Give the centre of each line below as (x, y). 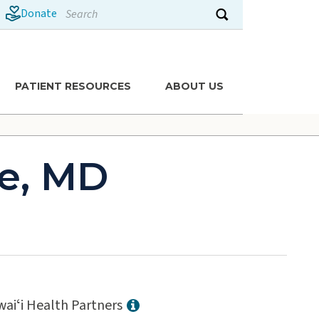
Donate (38, 14)
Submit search (247, 23)
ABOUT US (194, 86)
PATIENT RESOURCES (73, 86)
